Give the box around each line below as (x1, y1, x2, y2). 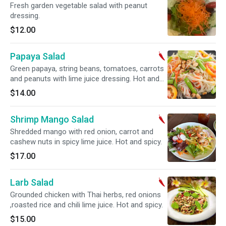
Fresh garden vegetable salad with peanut (10, 1, 147, 10)
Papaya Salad (10, 51, 65, 62)
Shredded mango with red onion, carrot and (10, 127, 153, 136)
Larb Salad (10, 177, 53, 188)
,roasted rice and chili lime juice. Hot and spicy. (10, 200, 163, 209)
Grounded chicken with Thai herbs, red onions (10, 190, 161, 199)
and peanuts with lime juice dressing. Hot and (10, 74, 159, 83)
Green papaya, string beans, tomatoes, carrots (10, 64, 164, 73)
